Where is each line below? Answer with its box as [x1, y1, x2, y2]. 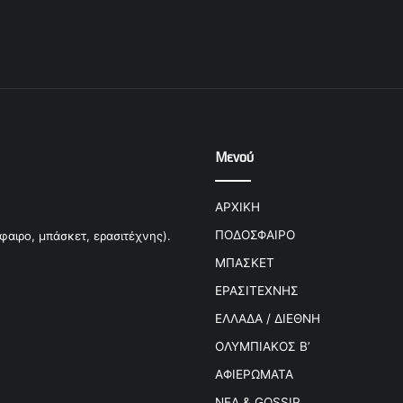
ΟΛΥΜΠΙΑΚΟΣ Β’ [215, 339, 310, 354]
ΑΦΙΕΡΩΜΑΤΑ [215, 367, 293, 382]
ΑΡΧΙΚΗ [215, 200, 260, 215]
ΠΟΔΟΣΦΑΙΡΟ [215, 228, 295, 243]
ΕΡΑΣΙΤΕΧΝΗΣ [215, 283, 299, 299]
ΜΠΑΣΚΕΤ [215, 255, 274, 271]
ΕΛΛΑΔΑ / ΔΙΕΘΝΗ [215, 311, 320, 327]
